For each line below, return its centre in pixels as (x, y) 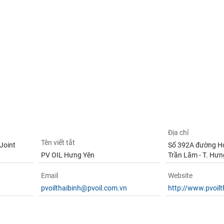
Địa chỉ (178, 132)
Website (180, 175)
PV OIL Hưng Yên (67, 155)
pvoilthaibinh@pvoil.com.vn (84, 188)
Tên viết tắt (58, 142)
